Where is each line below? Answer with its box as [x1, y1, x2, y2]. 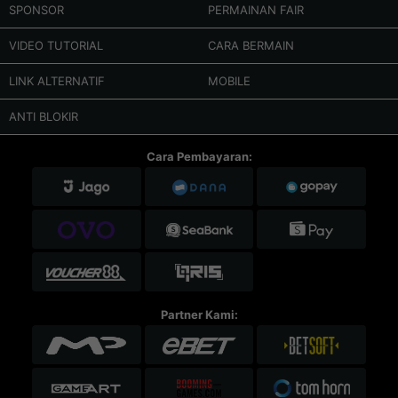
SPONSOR [9, 2, 64, 17]
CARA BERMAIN [208, 37, 294, 52]
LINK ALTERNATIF [9, 73, 105, 88]
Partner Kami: [160, 306, 238, 322]
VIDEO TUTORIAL [9, 37, 103, 52]
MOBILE [208, 73, 251, 88]
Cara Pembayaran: [146, 148, 252, 163]
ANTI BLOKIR [9, 108, 78, 123]
